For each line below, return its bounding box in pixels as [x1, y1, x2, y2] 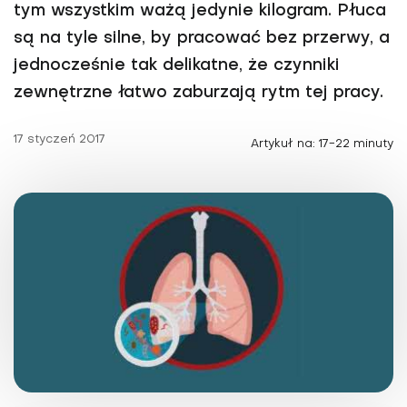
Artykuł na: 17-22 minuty [251, 138, 393, 150]
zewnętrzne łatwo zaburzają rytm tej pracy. [14, 85, 383, 101]
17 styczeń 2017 [14, 134, 105, 145]
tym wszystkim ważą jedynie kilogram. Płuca [14, 4, 386, 19]
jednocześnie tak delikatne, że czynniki [14, 58, 340, 74]
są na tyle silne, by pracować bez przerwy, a [14, 31, 390, 46]
